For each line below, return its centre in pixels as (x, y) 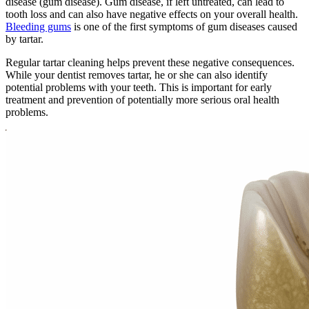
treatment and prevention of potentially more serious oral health (142, 100)
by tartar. (24, 39)
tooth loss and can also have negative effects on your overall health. (152, 14)
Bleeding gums (38, 27)
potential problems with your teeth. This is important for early (139, 88)
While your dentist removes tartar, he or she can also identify (137, 75)
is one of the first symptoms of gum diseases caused (184, 27)
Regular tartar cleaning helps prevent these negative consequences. (150, 63)
